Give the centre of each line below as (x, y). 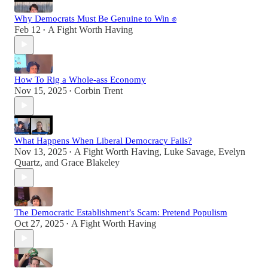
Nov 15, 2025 (41, 90)
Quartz (27, 162)
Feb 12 (28, 29)
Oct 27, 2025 (39, 223)
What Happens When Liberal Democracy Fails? (103, 140)
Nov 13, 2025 (41, 151)
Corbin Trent (98, 90)
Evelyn (232, 151)
